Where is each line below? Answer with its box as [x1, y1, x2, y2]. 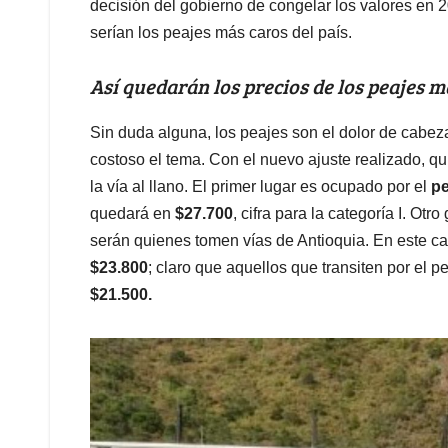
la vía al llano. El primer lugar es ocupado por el [90, 177, 431, 195]
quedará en [90, 204, 175, 222]
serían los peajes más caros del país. [90, 24, 352, 42]
